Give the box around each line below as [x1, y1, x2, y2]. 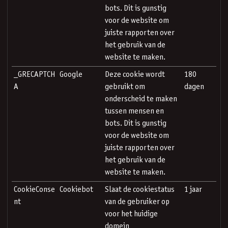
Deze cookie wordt [105, 71, 165, 78]
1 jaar [184, 186, 202, 193]
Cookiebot [60, 186, 93, 193]
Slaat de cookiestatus [105, 186, 175, 193]
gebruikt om [105, 83, 145, 91]
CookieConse [14, 186, 55, 193]
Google [60, 71, 82, 78]
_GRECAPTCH [14, 71, 55, 78]
